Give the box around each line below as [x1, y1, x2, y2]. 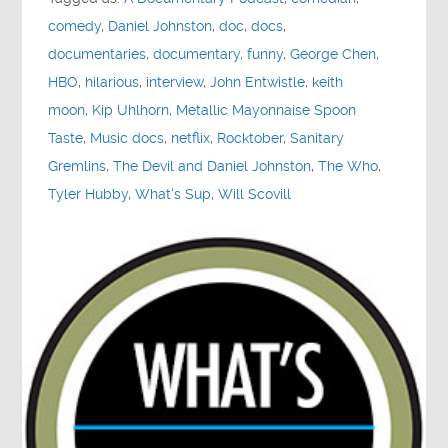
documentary [153, 45, 241, 63]
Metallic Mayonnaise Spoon [176, 101, 357, 119]
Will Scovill [218, 185, 292, 203]
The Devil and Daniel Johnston [113, 157, 312, 175]
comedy [48, 17, 102, 35]
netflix [171, 129, 211, 147]
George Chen [290, 45, 377, 63]
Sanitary [290, 129, 345, 147]
